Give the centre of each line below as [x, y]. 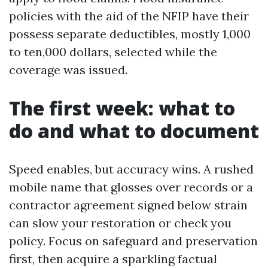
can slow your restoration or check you [120, 223]
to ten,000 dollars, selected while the [113, 52]
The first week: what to [122, 108]
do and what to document [134, 131]
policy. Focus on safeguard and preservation [133, 241]
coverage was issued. [68, 70]
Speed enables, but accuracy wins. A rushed [131, 169]
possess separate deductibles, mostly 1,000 [130, 34]
